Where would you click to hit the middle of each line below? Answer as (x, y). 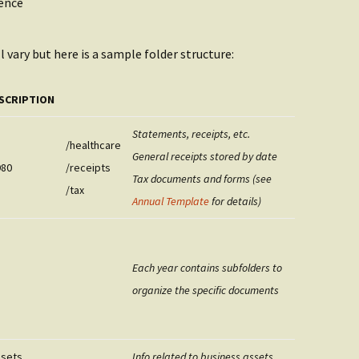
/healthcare (93, 145)
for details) (235, 201)
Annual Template (171, 201)
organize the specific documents (206, 290)
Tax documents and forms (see (202, 179)
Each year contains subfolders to (207, 268)
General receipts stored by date (205, 156)
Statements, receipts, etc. (191, 134)
